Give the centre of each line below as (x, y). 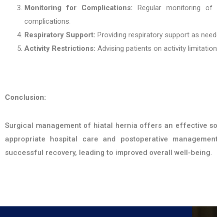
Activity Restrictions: (60, 48)
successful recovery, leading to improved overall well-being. (108, 153)
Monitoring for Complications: (79, 8)
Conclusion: (25, 97)
